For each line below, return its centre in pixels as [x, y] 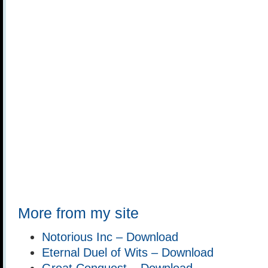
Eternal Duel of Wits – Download [128, 252]
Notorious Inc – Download [110, 237]
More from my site [78, 213]
